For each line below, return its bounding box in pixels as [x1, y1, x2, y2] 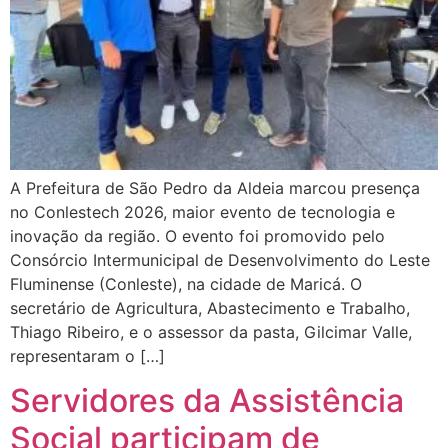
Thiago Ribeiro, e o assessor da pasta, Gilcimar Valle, [10, 321, 412, 342]
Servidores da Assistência [10, 381, 404, 421]
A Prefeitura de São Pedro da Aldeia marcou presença [10, 177, 420, 198]
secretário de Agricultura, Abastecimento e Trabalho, [10, 297, 410, 318]
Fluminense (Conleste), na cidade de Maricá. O [10, 273, 362, 294]
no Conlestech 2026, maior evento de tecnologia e [10, 201, 395, 222]
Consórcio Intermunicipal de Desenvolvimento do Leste [10, 249, 430, 270]
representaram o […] [10, 345, 165, 366]
